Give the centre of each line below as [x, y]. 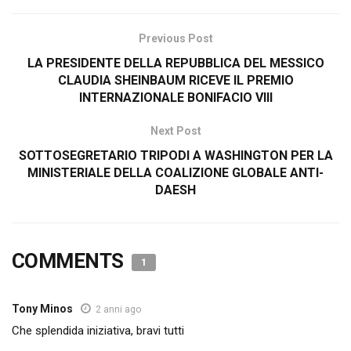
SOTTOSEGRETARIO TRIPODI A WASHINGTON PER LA [175, 156]
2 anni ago [118, 310]
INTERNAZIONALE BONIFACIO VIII [175, 98]
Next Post [175, 131]
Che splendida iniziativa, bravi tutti [98, 331]
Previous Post [175, 39]
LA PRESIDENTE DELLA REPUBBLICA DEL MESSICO [175, 63]
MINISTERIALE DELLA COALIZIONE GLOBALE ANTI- [175, 173]
